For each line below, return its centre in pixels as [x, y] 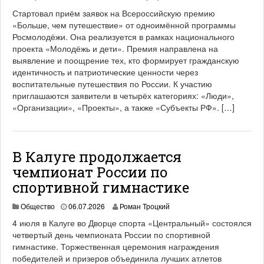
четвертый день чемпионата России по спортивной [111, 235]
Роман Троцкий [145, 206]
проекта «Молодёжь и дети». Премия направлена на [115, 48]
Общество [38, 206]
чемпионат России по [90, 172]
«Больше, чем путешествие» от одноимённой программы [124, 25]
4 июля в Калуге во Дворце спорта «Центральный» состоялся [132, 223]
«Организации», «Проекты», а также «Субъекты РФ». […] [123, 107]
